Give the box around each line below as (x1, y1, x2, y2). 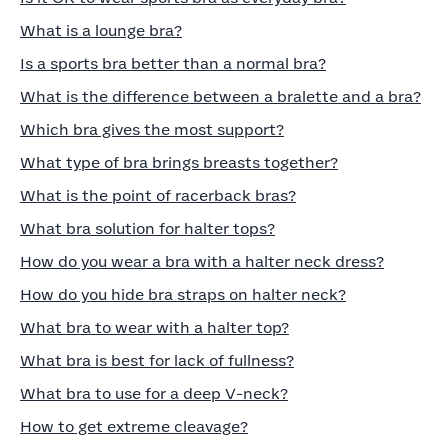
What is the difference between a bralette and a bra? (20, 90, 421, 105)
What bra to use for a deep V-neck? (20, 387, 288, 402)
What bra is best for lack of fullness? (20, 354, 294, 369)
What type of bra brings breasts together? (20, 156, 338, 171)
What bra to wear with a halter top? (20, 321, 289, 336)
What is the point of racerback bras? (20, 189, 296, 204)
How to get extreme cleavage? (20, 420, 248, 435)
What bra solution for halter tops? (20, 222, 275, 237)
